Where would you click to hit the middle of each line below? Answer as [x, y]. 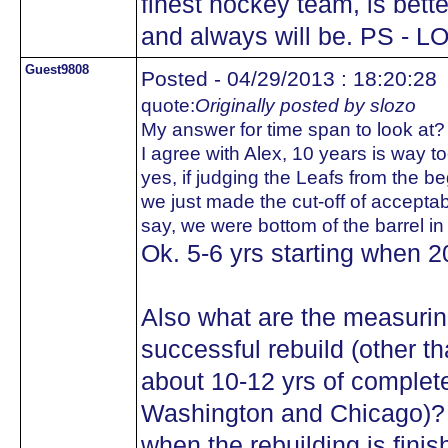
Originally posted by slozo [305, 105]
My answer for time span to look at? [293, 129]
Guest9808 [57, 69]
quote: [168, 105]
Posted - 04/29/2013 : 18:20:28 [289, 78]
